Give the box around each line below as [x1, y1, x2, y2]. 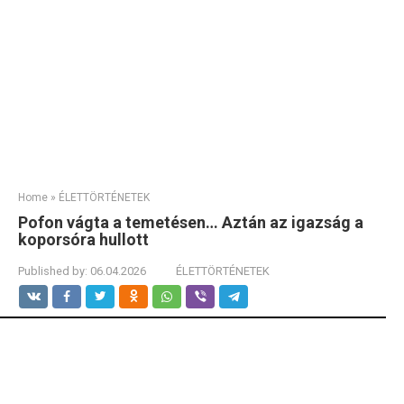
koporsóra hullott [18, 230, 149, 249]
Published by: [18, 264, 87, 278]
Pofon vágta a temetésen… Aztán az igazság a [18, 213, 363, 232]
